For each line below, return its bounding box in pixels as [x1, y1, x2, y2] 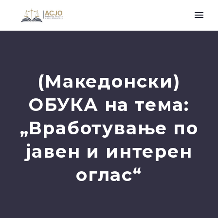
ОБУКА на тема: [28, 94, 190, 115]
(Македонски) [37, 71, 181, 92]
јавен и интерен [25, 141, 193, 162]
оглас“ [76, 164, 142, 185]
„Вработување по [19, 117, 199, 139]
